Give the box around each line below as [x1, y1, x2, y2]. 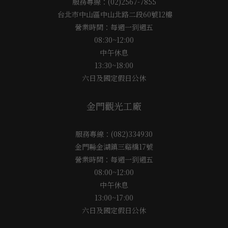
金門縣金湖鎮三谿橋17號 [75, 141, 153, 152]
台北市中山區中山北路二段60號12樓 [55, 9, 173, 20]
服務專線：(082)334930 [75, 129, 153, 139]
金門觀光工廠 [87, 99, 141, 113]
